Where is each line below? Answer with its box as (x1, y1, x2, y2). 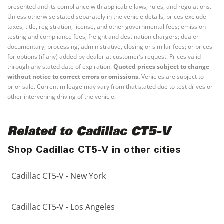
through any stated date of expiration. (7, 62, 112, 71)
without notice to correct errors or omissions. (7, 72, 140, 81)
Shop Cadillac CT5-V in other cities (7, 146, 181, 156)
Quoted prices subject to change (113, 62, 209, 71)
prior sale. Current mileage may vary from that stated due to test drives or (7, 82, 213, 91)
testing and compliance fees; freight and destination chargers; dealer (7, 32, 199, 41)
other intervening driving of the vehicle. (7, 92, 116, 101)
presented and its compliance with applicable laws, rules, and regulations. (7, 2, 211, 11)
